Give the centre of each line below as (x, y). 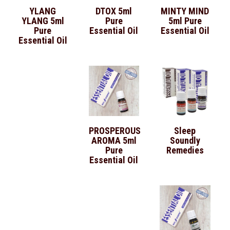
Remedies (185, 150)
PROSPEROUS (114, 131)
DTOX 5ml (114, 11)
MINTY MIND (185, 11)
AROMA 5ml (114, 141)
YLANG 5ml (43, 21)
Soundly (185, 141)
